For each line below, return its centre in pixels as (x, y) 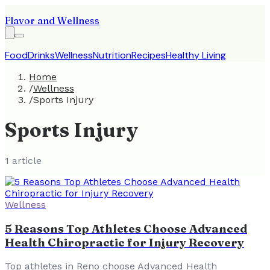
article (25, 160)
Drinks (41, 55)
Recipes (149, 55)
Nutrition (112, 55)
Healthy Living (196, 55)
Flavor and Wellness (52, 20)
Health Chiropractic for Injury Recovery (124, 242)
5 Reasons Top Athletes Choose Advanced (126, 228)
